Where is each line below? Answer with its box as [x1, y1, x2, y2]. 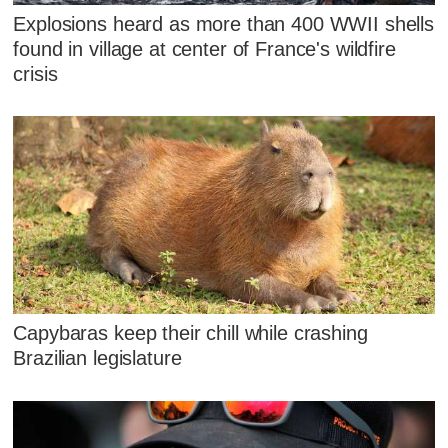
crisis [13, 62, 58, 85]
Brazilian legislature [13, 347, 182, 370]
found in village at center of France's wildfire [13, 37, 396, 60]
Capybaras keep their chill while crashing [13, 322, 368, 345]
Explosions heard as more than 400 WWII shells [13, 12, 435, 35]
